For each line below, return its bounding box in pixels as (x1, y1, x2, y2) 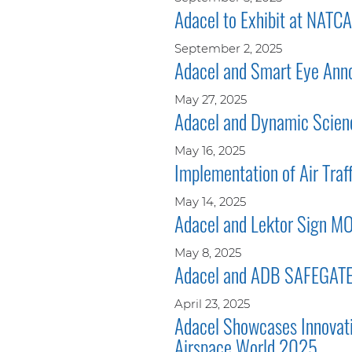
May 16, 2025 (174, 142, 245, 158)
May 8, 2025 (174, 244, 241, 260)
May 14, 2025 (174, 193, 246, 209)
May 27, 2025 (174, 91, 247, 107)
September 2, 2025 (174, 40, 282, 56)
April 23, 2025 (174, 295, 250, 311)
